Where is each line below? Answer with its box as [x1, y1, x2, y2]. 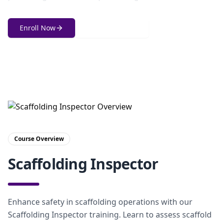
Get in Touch [95, 23, 137, 32]
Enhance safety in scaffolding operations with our [8, 196, 192, 207]
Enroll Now [20, 23, 55, 32]
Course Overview [14, 135, 64, 143]
